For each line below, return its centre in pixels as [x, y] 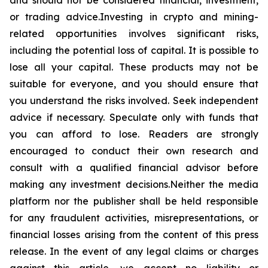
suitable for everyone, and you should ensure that [134, 84]
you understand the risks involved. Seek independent [134, 101]
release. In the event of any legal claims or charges [134, 252]
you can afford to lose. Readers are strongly [134, 134]
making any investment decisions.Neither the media [134, 185]
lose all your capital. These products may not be [134, 67]
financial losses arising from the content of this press [134, 235]
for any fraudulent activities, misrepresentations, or [134, 218]
